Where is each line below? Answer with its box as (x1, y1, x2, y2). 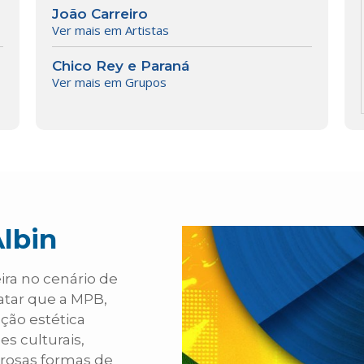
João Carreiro (51, 6, 148, 23)
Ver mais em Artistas (51, 22, 169, 39)
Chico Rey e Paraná (51, 58, 189, 75)
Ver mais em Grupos (51, 74, 167, 91)
